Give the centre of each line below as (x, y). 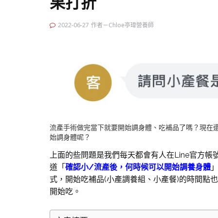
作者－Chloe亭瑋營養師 (122, 25)
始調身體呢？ (70, 137)
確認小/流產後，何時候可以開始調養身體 (138, 167)
